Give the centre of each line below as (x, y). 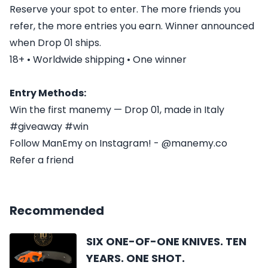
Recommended (57, 211)
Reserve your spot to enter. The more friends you (125, 10)
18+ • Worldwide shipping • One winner (98, 60)
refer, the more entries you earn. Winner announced (132, 26)
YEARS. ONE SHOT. (135, 258)
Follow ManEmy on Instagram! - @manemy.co (118, 144)
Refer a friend (42, 160)
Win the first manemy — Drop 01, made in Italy (117, 110)
